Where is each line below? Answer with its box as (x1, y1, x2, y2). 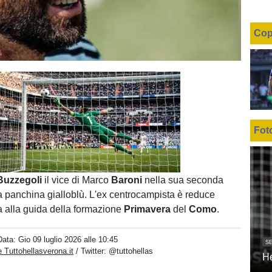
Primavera (124, 204, 174, 214)
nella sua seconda (142, 175, 224, 185)
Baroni (111, 175, 143, 185)
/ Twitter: (76, 246, 109, 256)
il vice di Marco (44, 175, 112, 185)
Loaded (61, 162, 84, 169)
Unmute (37, 155, 59, 162)
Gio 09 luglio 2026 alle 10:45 (18, 235, 118, 244)
